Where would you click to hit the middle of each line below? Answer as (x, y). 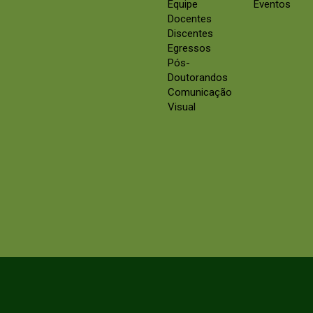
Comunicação (199, 93)
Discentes (190, 34)
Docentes (189, 19)
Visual (181, 107)
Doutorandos (197, 78)
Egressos (189, 49)
